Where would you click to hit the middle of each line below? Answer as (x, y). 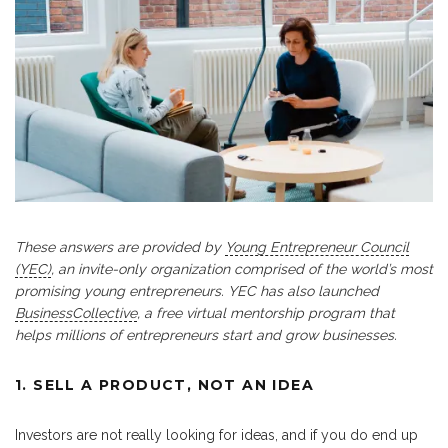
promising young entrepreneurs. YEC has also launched (197, 291)
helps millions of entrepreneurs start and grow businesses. (206, 335)
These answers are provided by (120, 247)
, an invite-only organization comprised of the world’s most (242, 269)
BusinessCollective (76, 313)
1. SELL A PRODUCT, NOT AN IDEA (164, 385)
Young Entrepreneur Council (317, 247)
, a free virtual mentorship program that (266, 313)
